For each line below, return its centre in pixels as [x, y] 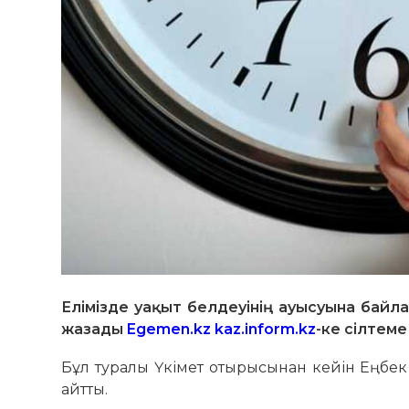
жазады [94, 330]
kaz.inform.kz [266, 330]
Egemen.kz [169, 330]
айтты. [85, 390]
